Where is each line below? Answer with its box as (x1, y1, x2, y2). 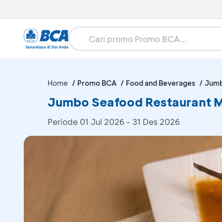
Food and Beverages (126, 78, 195, 88)
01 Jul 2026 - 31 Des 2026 (80, 116, 180, 127)
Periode (48, 116, 80, 127)
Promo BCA (77, 78, 116, 88)
